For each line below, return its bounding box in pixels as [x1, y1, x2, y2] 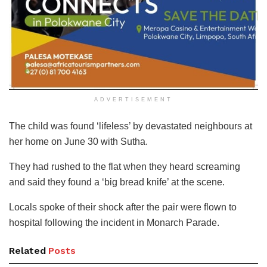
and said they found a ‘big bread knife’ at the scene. [9, 177, 225, 188]
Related [9, 245, 46, 257]
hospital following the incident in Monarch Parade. [9, 218, 219, 228]
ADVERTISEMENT [94, 97, 173, 103]
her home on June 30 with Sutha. [9, 136, 148, 147]
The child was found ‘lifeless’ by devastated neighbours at [9, 121, 252, 132]
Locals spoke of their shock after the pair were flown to [9, 202, 237, 213]
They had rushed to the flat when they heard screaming [9, 162, 240, 172]
